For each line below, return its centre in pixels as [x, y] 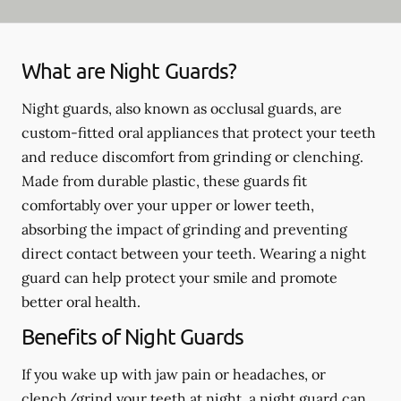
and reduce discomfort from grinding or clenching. [192, 156]
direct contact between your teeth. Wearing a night [194, 253]
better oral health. [81, 301]
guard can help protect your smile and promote [179, 277]
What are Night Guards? [129, 70]
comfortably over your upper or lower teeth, [168, 205]
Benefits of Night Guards [133, 336]
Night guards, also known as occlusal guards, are [182, 108]
